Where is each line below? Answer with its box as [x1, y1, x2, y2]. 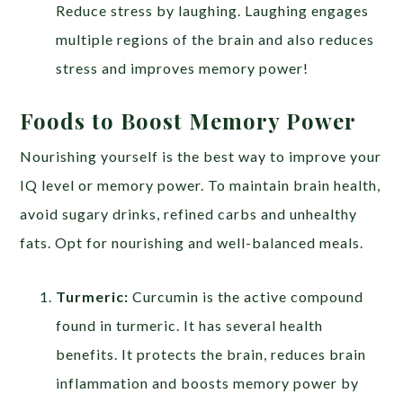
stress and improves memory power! [56, 59, 309, 77]
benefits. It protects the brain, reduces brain [56, 345, 367, 363]
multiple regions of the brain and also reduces [56, 31, 375, 49]
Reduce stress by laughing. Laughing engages [56, 2, 370, 20]
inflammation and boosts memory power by [56, 374, 360, 392]
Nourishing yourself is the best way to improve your [20, 148, 382, 166]
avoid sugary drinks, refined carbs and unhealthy [20, 205, 358, 223]
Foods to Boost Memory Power [20, 106, 357, 136]
